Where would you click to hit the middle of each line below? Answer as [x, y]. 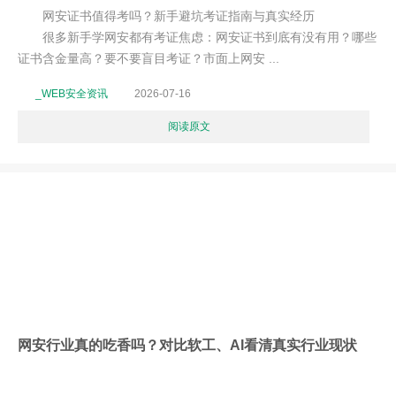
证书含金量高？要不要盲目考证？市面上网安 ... [148, 58]
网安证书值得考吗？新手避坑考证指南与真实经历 [166, 16]
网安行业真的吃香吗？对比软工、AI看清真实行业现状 [187, 345]
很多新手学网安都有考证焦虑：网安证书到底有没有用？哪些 [197, 37]
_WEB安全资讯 [72, 94]
